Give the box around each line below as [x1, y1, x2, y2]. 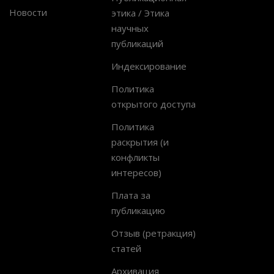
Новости [9, 6, 47, 18]
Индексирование [111, 59, 187, 72]
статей [111, 242, 141, 254]
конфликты [111, 150, 160, 163]
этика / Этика [111, 6, 169, 19]
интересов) [111, 166, 161, 179]
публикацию [111, 204, 165, 217]
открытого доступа [111, 97, 196, 110]
